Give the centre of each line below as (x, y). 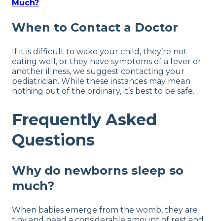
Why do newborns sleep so (98, 171)
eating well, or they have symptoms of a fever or (107, 62)
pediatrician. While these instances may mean (101, 81)
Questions (53, 140)
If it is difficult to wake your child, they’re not (99, 52)
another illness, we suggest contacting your (98, 72)
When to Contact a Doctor (95, 28)
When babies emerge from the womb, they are (105, 210)
